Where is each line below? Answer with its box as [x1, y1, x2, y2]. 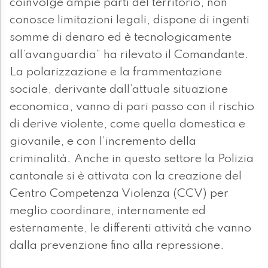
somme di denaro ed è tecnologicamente [10, 32, 232, 44]
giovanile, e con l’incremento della [10, 136, 196, 148]
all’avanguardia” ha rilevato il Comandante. [10, 49, 249, 62]
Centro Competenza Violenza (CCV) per [10, 188, 229, 200]
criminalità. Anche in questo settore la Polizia [10, 153, 254, 166]
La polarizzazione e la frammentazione [10, 66, 222, 79]
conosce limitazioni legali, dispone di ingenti [10, 14, 249, 27]
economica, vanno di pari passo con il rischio [10, 101, 254, 114]
